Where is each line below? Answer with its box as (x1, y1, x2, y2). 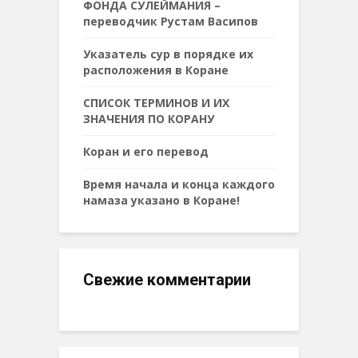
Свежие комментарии (83, 270, 251, 289)
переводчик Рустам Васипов (83, 14, 258, 29)
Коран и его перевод (83, 144, 209, 159)
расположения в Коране (83, 62, 229, 78)
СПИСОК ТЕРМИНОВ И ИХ (83, 95, 229, 110)
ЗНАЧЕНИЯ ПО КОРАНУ (83, 111, 214, 126)
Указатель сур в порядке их (83, 46, 253, 62)
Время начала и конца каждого (83, 177, 275, 192)
